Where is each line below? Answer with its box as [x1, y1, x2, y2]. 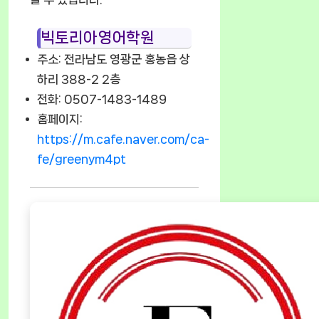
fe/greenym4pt [37, 152, 126, 166]
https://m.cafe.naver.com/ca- [37, 132, 209, 146]
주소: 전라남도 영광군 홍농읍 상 [37, 53, 190, 66]
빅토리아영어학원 [41, 29, 155, 46]
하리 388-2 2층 [37, 73, 120, 86]
